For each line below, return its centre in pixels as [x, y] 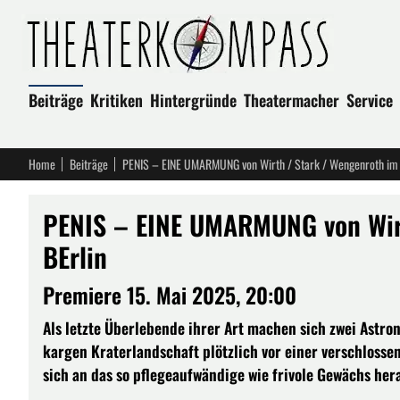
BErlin [75, 257]
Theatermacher [292, 100]
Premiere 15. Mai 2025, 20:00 [170, 295]
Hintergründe [193, 100]
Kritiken [117, 100]
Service [370, 100]
